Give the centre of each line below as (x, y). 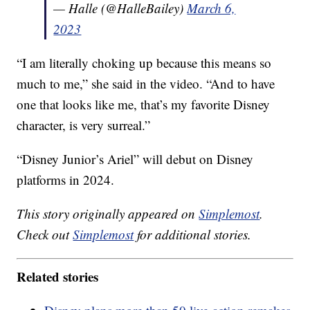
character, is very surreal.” (84, 125)
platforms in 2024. (66, 180)
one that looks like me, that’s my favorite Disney (144, 104)
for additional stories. (193, 235)
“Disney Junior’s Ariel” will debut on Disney (135, 159)
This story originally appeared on (108, 214)
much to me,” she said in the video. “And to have (146, 84)
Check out (45, 235)
